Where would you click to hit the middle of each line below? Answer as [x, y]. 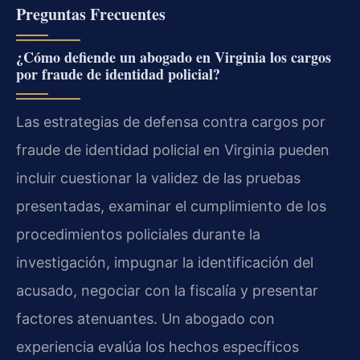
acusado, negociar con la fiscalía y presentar [167, 290]
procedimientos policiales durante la [138, 234]
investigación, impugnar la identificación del [165, 262]
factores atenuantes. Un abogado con [145, 318]
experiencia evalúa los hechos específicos [157, 346]
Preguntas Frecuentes [91, 14]
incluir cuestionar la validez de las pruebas [158, 178]
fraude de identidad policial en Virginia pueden [173, 149]
